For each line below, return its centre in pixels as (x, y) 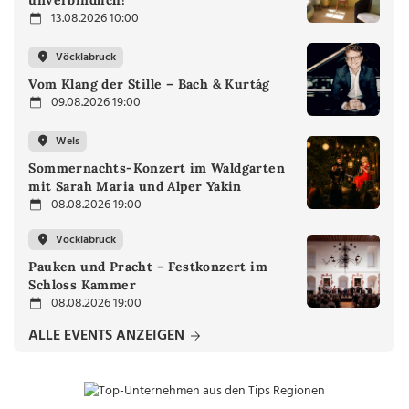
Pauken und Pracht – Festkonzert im (148, 267)
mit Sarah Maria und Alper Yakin (135, 187)
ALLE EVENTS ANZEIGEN (109, 336)
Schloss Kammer (82, 285)
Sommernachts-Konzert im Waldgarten (157, 168)
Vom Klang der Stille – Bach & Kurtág (149, 84)
